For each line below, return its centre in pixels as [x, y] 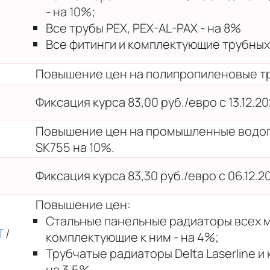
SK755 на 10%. [75, 147]
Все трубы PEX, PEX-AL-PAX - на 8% [143, 28]
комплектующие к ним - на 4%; [132, 237]
